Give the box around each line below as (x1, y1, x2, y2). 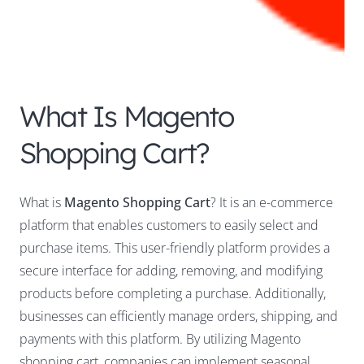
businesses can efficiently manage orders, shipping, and (19, 307, 338, 326)
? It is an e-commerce (210, 193, 333, 212)
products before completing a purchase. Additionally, (19, 284, 326, 303)
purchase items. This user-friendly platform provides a (19, 239, 330, 258)
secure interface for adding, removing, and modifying (19, 262, 323, 280)
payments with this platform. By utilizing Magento (19, 330, 301, 349)
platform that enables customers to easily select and (19, 216, 318, 235)
